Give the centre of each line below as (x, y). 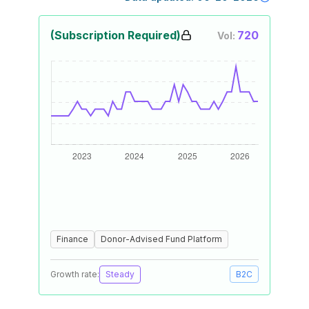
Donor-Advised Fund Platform (161, 239)
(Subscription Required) (116, 35)
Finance (72, 239)
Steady (120, 274)
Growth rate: (75, 274)
